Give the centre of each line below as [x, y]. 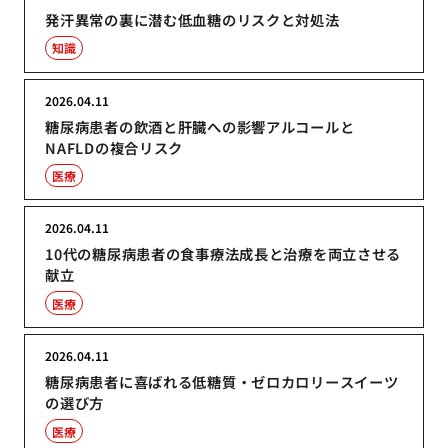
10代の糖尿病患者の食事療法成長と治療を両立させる [223, 254]
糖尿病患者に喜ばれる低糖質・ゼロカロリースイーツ [222, 381]
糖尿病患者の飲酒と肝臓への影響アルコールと [200, 126]
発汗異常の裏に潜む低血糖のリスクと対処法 [192, 19]
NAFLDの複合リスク [114, 147]
